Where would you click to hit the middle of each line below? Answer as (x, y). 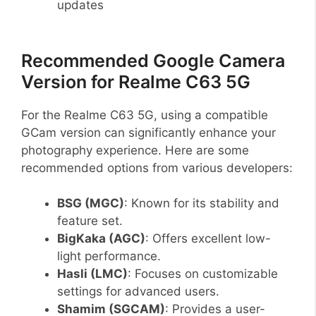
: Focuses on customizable (203, 274)
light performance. (109, 256)
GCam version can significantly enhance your (148, 132)
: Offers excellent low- (208, 239)
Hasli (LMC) (92, 274)
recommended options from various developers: (157, 168)
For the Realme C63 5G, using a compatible (145, 115)
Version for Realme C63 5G (136, 81)
